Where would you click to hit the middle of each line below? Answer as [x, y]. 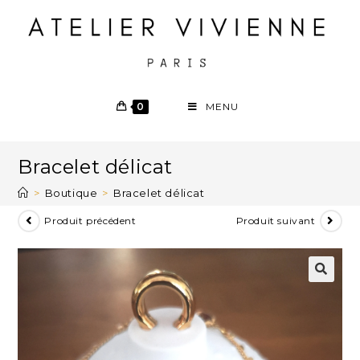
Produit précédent [90, 221]
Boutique [71, 193]
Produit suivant [276, 221]
